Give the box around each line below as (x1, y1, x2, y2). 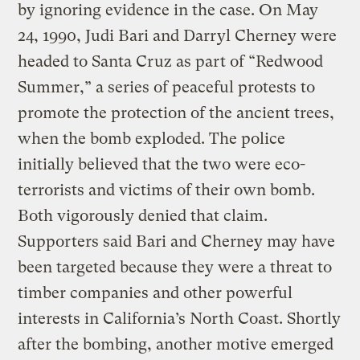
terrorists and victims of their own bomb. (18, 180, 316, 199)
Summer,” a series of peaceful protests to (18, 77, 316, 96)
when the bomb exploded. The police (18, 129, 286, 148)
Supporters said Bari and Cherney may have (18, 231, 336, 251)
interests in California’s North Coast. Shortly (18, 309, 342, 328)
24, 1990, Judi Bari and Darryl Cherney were (18, 26, 337, 45)
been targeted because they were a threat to (18, 257, 333, 276)
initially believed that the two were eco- (18, 154, 306, 174)
